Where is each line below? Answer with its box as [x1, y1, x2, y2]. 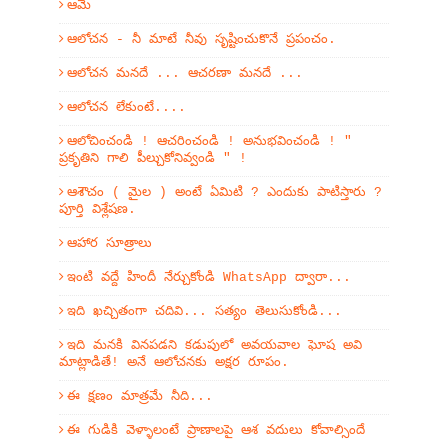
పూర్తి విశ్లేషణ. [59, 202, 136, 217]
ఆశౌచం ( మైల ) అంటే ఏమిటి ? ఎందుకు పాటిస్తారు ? [67, 185, 382, 200]
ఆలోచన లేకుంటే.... [67, 100, 186, 115]
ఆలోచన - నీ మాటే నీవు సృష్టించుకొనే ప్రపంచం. [67, 32, 336, 47]
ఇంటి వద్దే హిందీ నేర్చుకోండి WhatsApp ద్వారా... [67, 270, 351, 285]
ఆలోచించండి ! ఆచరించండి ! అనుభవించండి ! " [67, 134, 352, 149]
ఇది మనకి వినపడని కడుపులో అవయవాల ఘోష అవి [67, 338, 362, 353]
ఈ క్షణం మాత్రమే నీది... [67, 389, 213, 404]
